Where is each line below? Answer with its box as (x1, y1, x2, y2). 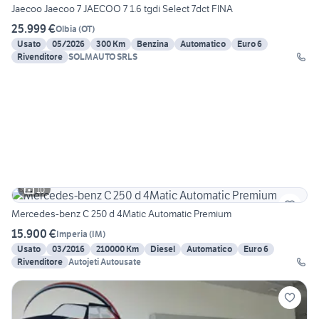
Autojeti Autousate (68, 256, 141, 268)
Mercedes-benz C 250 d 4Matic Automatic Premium (11, 207, 231, 221)
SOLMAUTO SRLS (68, 51, 137, 63)
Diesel (150, 244, 175, 255)
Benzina (137, 38, 169, 50)
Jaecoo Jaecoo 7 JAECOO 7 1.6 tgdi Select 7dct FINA (11, 2, 233, 16)
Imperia (56, 228, 88, 239)
